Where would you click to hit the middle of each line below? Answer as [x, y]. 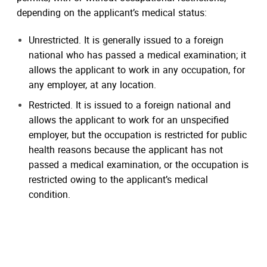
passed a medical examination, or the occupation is [139, 166]
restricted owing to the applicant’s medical [119, 181]
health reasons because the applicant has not [126, 151]
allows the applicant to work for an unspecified [129, 121]
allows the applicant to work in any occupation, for [137, 71]
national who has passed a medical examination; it [138, 56]
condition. [50, 196]
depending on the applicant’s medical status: [111, 13]
